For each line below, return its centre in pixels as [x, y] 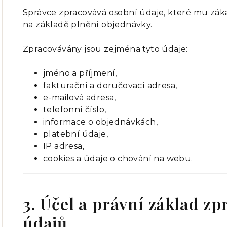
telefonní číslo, [75, 110]
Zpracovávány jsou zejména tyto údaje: [105, 49]
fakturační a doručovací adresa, [110, 85]
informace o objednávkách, [100, 122]
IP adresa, [64, 146]
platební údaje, [75, 134]
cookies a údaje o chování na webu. [118, 158]
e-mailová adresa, [80, 98]
